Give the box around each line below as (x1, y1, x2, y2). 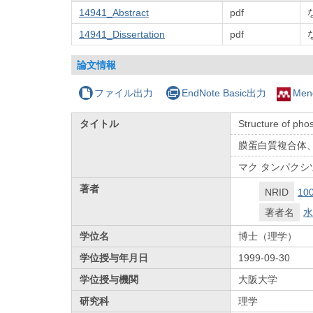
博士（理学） (238, 230, 298, 242)
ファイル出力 (94, 87, 154, 99)
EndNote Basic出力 (181, 87, 266, 99)
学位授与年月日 (80, 252, 149, 263)
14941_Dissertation (79, 28, 165, 40)
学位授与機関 (80, 273, 139, 285)
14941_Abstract (79, 6, 149, 18)
